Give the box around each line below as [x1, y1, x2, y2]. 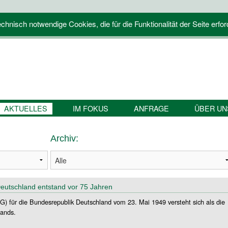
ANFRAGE [133, 103, 169, 113]
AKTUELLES [4, 103, 47, 113]
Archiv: [50, 133, 78, 144]
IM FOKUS [72, 103, 108, 113]
